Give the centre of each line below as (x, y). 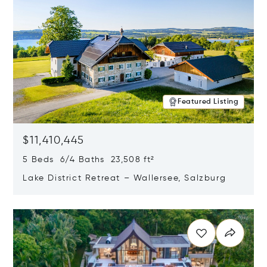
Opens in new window (61, 202)
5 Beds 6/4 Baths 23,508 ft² (89, 160)
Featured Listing (208, 102)
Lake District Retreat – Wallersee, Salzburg (125, 178)
